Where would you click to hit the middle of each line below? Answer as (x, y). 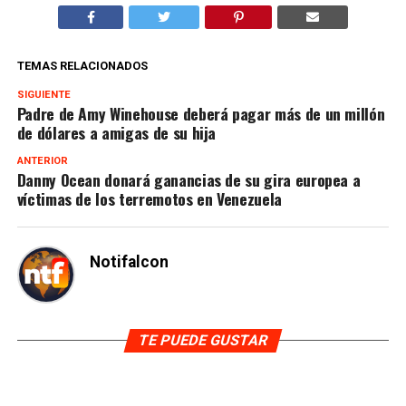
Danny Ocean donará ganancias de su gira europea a (188, 180)
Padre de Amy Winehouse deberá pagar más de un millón (201, 114)
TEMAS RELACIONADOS (82, 66)
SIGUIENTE (43, 95)
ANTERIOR (42, 161)
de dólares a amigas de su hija (116, 133)
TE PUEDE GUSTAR (203, 341)
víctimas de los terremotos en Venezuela (149, 199)
